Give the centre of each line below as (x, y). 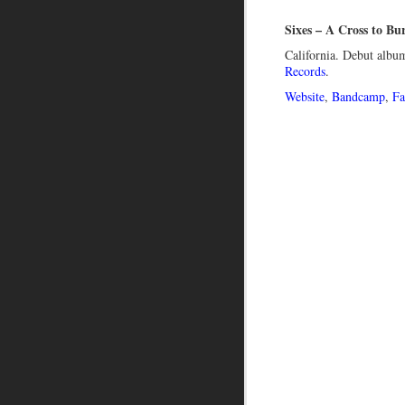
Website (305, 96)
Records (305, 71)
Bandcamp (358, 96)
